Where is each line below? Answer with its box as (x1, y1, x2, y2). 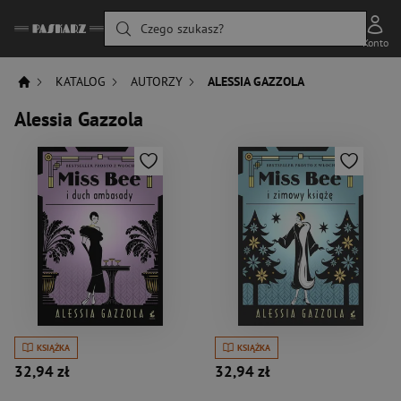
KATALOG (55, 73, 107, 90)
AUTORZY (131, 73, 183, 90)
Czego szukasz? (141, 21, 224, 37)
